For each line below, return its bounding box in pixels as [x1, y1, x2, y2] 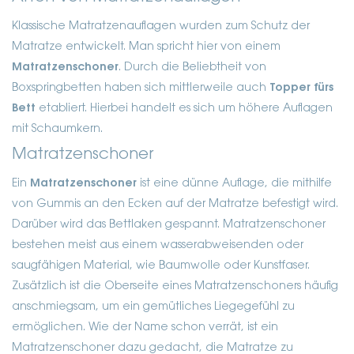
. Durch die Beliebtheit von [119, 62, 266, 73]
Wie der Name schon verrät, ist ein [88, 322, 278, 333]
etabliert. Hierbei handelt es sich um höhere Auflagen [36, 103, 333, 115]
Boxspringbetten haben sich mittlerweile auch [12, 82, 269, 94]
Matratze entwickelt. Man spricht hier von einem [12, 41, 281, 53]
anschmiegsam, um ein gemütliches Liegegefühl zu [12, 301, 295, 313]
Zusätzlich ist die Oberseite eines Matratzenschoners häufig [12, 281, 338, 292]
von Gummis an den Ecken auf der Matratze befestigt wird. [12, 198, 338, 210]
